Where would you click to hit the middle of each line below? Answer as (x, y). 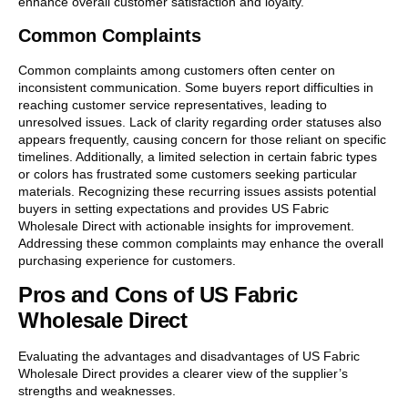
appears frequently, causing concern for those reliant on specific (202, 139)
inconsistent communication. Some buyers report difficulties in (196, 87)
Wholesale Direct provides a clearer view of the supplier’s (183, 374)
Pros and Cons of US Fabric (158, 295)
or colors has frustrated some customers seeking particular (188, 173)
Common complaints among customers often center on (177, 70)
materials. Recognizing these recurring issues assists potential (197, 191)
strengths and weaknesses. (97, 391)
